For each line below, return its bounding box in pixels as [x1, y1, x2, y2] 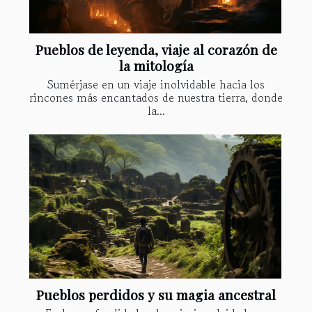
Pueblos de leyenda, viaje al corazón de [35, 40, 277, 58]
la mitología [118, 56, 194, 75]
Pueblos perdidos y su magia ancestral [36, 285, 276, 304]
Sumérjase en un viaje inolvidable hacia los [47, 75, 265, 93]
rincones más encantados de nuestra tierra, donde [29, 88, 283, 106]
